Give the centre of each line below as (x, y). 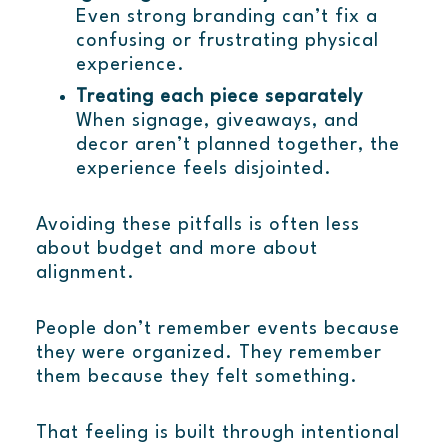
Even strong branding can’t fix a (226, 17)
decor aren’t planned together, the (237, 145)
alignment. (85, 273)
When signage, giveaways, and (217, 121)
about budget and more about (176, 249)
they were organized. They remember (208, 353)
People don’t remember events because (217, 329)
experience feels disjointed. (203, 169)
